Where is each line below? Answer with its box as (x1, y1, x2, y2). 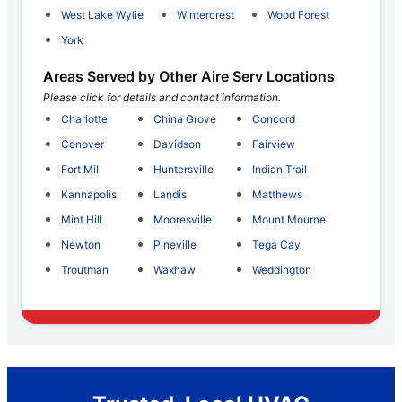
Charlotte (61, 111, 108, 126)
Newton (61, 237, 100, 251)
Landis (153, 187, 187, 201)
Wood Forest (267, 7, 329, 22)
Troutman (61, 262, 109, 276)
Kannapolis (61, 187, 117, 201)
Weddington (252, 262, 312, 276)
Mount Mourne (252, 212, 327, 226)
